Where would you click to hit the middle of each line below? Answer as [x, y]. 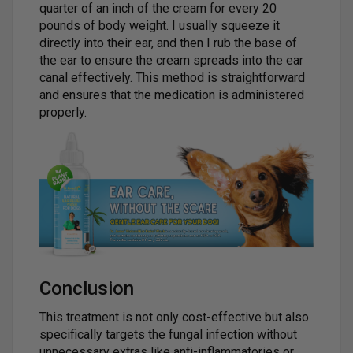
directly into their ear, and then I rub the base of [168, 43]
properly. [63, 112]
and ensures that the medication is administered [172, 95]
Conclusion [87, 288]
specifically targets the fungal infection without [168, 334]
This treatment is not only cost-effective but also [174, 317]
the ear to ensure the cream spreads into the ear [171, 60]
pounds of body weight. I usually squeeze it [160, 25]
